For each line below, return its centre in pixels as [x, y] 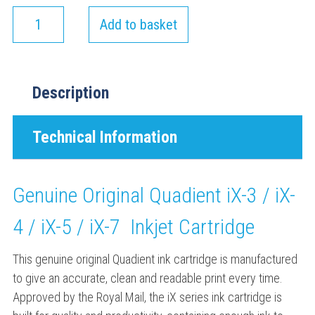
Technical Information [104, 137]
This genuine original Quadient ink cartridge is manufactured [155, 259]
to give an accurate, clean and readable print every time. [147, 278]
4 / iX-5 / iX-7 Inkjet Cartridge [133, 227]
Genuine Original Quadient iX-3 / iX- [154, 195]
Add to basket [138, 25]
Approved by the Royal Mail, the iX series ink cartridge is [147, 297]
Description [70, 93]
